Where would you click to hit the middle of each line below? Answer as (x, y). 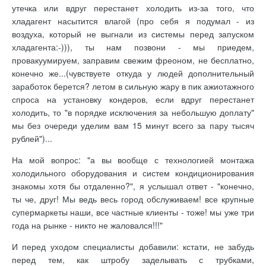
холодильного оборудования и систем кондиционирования (133, 172)
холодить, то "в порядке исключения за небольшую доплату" (133, 112)
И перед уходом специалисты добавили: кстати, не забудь (133, 246)
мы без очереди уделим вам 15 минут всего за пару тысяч (133, 125)
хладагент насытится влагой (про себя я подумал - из (133, 20)
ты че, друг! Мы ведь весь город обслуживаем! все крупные (133, 199)
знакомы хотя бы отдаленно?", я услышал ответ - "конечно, (133, 186)
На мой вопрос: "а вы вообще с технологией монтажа (133, 159)
